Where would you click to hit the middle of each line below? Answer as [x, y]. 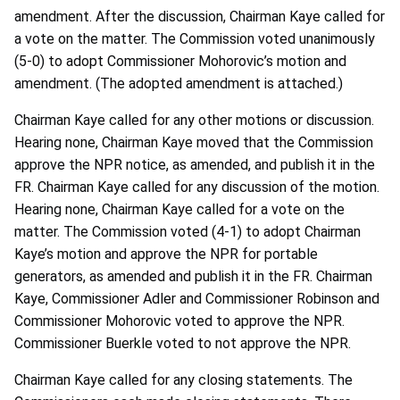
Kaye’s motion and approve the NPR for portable [166, 254]
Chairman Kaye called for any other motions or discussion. [194, 120]
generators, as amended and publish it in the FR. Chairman [193, 276]
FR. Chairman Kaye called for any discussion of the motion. [197, 187]
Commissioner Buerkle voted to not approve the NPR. [183, 343]
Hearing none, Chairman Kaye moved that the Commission [194, 142]
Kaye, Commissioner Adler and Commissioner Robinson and [197, 298]
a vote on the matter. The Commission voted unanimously [195, 38]
